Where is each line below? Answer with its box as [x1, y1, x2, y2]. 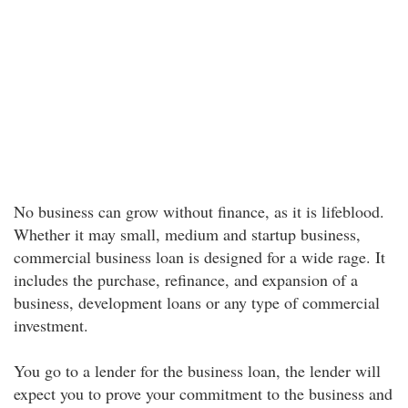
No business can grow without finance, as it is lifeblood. [14, 200, 384, 222]
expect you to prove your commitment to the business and [14, 382, 393, 404]
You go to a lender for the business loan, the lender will [14, 360, 381, 382]
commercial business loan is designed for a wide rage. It [14, 246, 385, 268]
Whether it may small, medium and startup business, [14, 223, 361, 245]
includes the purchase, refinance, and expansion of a [14, 269, 358, 291]
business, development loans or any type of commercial [14, 291, 380, 313]
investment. [14, 314, 88, 336]
